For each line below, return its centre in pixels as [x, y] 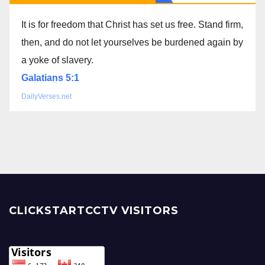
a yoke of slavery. [57, 60]
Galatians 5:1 [50, 78]
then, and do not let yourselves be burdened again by [132, 43]
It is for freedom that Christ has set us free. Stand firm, [132, 25]
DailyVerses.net [46, 97]
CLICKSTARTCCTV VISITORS [94, 211]
